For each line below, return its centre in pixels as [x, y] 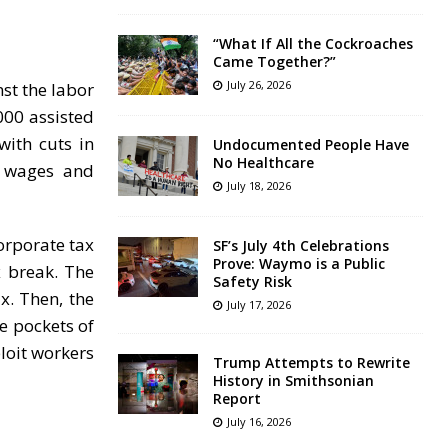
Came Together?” [274, 62]
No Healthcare [263, 163]
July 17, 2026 [258, 305]
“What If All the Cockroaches [312, 44]
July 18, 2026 [258, 186]
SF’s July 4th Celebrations [300, 246]
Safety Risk [252, 282]
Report [236, 399]
